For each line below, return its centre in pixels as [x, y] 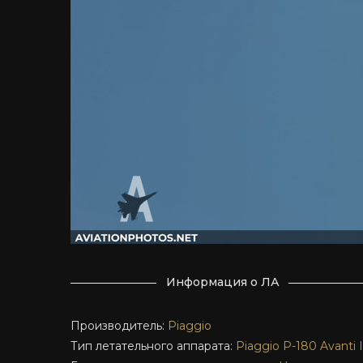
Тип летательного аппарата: [153, 346]
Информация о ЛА [222, 282]
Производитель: [119, 326]
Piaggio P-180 [276, 346]
